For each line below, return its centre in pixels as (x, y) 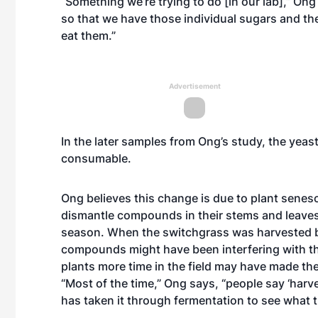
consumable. (96, 158)
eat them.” (88, 35)
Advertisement (194, 86)
